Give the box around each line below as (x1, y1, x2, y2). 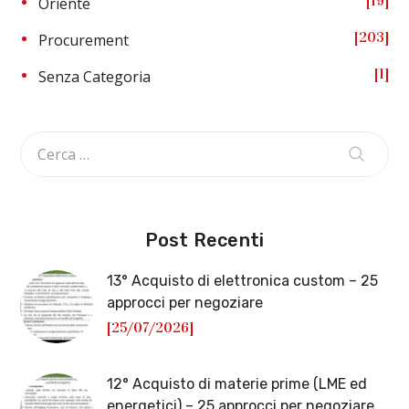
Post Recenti (144, 229, 265, 251)
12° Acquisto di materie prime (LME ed (107, 375, 368, 393)
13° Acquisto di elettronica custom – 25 (107, 272, 379, 289)
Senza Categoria (38, 67, 152, 87)
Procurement (38, 30, 130, 50)
